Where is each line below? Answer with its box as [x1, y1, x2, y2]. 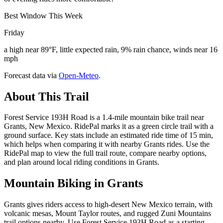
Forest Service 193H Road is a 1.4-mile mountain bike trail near [4, 113, 204, 122]
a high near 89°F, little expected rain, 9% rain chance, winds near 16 [4, 45, 218, 54]
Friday [4, 28, 24, 37]
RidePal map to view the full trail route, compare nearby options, [4, 149, 207, 158]
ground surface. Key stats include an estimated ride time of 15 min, [4, 131, 213, 140]
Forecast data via [4, 71, 57, 80]
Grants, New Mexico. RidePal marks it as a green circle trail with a [4, 122, 214, 131]
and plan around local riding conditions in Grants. [4, 158, 159, 167]
